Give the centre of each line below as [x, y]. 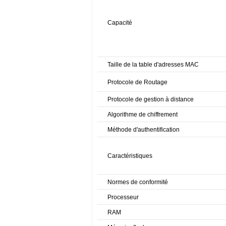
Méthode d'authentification [144, 129]
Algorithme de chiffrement [143, 114]
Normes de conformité [138, 182]
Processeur [123, 197]
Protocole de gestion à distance [151, 99]
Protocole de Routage [137, 82]
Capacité [120, 22]
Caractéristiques [130, 156]
